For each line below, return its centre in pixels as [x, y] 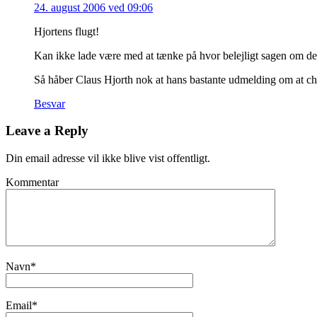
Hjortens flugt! [67, 31]
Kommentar [32, 182]
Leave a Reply [47, 131]
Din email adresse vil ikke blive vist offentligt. [108, 158]
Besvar [50, 103]
